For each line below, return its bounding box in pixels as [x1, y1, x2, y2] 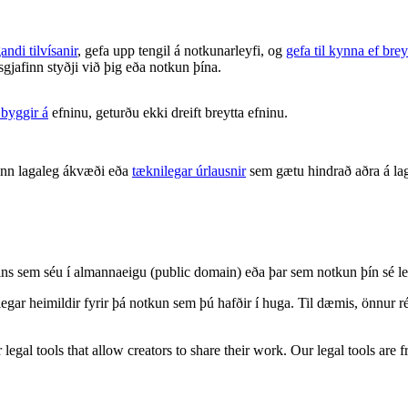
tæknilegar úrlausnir [132, 163, 246, 179]
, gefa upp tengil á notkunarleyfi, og [77, 43, 286, 59]
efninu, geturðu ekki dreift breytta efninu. [48, 105, 288, 121]
